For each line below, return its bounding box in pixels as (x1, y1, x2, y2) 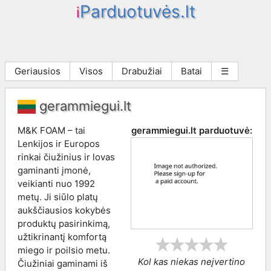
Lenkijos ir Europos (18, 137, 100, 149)
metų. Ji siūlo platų (18, 191, 98, 203)
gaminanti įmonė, (18, 164, 91, 176)
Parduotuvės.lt (79, 1, 195, 22)
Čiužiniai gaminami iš (18, 257, 108, 269)
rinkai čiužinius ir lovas (18, 151, 115, 163)
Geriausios (15, 65, 60, 77)
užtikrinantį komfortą (18, 230, 106, 243)
